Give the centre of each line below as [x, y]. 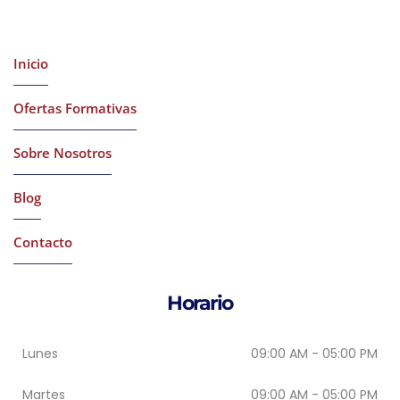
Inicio [31, 63]
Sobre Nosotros [62, 152]
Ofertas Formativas [75, 108]
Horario [200, 303]
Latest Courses [80, 14]
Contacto [43, 242]
